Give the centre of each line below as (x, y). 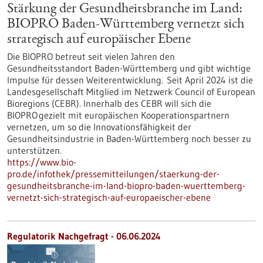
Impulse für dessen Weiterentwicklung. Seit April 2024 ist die (130, 80)
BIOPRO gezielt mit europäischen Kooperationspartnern (118, 115)
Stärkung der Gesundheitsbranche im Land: (125, 9)
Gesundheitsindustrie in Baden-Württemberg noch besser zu (129, 139)
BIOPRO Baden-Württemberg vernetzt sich (126, 25)
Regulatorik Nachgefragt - (62, 236)
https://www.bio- (42, 162)
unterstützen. (34, 150)
